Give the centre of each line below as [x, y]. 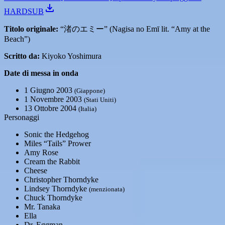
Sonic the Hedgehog [57, 134]
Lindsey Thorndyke [57, 189]
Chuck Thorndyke [53, 198]
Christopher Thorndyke [61, 180]
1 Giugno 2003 [49, 90]
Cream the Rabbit [52, 161]
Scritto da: [22, 56]
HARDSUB [24, 11]
